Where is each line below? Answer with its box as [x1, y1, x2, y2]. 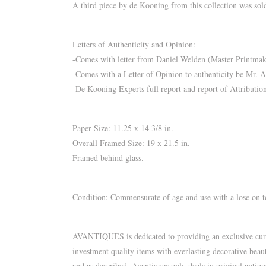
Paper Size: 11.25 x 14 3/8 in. [72, 122, 173, 134]
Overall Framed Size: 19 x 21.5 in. [72, 137, 190, 148]
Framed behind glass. [72, 151, 144, 163]
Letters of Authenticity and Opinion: [72, 38, 195, 50]
